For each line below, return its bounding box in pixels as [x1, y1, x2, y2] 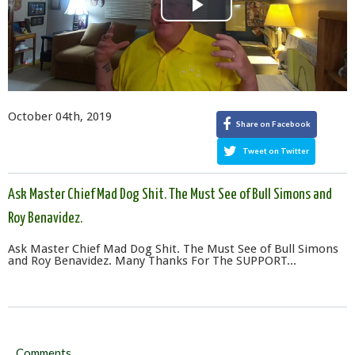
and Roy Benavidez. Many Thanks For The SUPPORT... [8, 253, 296, 268]
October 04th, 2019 [8, 109, 112, 124]
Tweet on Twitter [241, 145, 309, 155]
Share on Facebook [234, 118, 311, 128]
